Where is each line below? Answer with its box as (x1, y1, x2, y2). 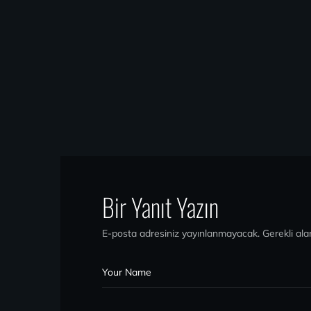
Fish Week (156, 47, 221, 72)
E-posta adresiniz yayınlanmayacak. (102, 227, 260, 239)
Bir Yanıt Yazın (102, 188, 219, 225)
